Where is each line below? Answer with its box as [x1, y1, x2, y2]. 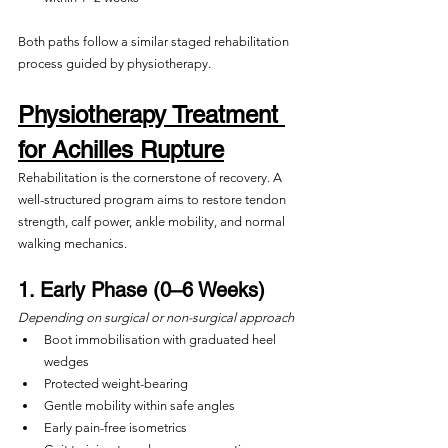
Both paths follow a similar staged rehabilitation [18, 34, 292, 49]
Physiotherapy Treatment [18, 101, 285, 128]
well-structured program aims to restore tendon [18, 192, 289, 207]
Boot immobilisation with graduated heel [44, 332, 279, 347]
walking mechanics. [18, 236, 127, 251]
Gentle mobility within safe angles [44, 398, 235, 413]
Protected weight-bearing [44, 376, 188, 391]
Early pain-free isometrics [44, 420, 187, 435]
